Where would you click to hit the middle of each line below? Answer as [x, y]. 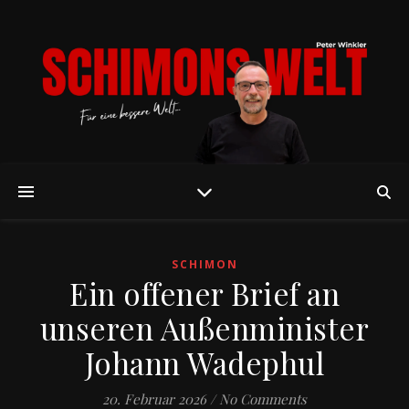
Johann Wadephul [204, 362]
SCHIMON [204, 264]
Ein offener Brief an [204, 293]
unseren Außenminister [204, 328]
